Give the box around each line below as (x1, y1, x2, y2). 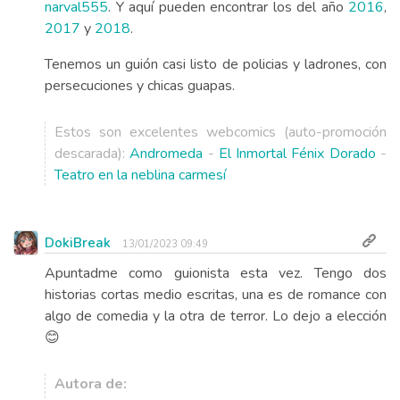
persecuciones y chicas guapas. (45, 76, 235, 96)
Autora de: (54, 374, 127, 394)
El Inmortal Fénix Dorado (218, 144, 376, 163)
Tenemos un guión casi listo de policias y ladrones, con (45, 54, 387, 74)
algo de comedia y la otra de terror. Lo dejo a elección (45, 306, 387, 326)
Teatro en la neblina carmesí (54, 165, 226, 185)
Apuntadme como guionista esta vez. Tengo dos (45, 263, 387, 283)
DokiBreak (45, 234, 111, 252)
